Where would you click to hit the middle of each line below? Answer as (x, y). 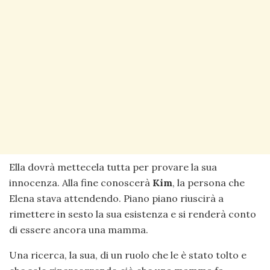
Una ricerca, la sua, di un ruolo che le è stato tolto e (128, 255)
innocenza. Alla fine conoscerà (80, 182)
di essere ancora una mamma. (79, 229)
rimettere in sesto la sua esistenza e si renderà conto (133, 214)
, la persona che (209, 182)
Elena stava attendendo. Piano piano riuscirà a (116, 198)
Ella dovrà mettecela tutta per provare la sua (113, 167)
